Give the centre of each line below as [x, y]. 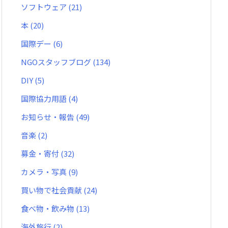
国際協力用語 [45, 98]
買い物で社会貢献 [52, 190]
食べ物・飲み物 [48, 208]
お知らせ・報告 [48, 117]
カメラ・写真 [45, 172]
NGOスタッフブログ [57, 62]
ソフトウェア [45, 7]
